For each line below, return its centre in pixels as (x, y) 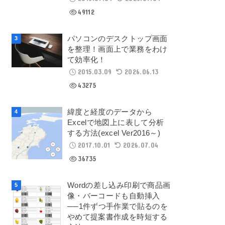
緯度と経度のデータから (109, 112)
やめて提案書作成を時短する (117, 217)
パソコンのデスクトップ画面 (117, 39)
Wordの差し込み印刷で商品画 (119, 186)
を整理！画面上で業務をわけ (117, 49)
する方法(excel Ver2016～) (114, 133)
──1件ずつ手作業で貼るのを (118, 207)
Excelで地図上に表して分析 (116, 123)
